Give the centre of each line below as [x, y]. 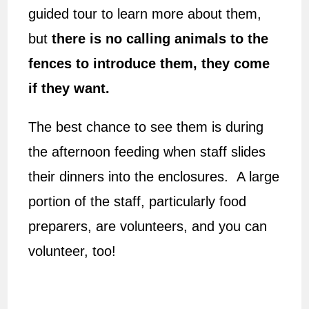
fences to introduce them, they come [149, 63]
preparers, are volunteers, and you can [148, 226]
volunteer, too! [77, 251]
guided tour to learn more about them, [145, 13]
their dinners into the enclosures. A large [154, 176]
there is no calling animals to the [160, 38]
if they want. [69, 88]
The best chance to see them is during [146, 127]
